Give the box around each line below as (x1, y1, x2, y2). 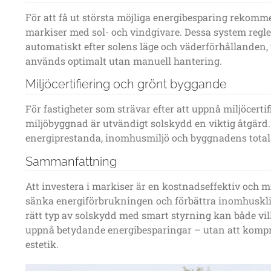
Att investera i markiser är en (25, 179, 162, 192)
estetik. (25, 237, 59, 250)
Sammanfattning (25, 154, 117, 169)
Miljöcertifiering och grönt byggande (25, 77, 227, 92)
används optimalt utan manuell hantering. (25, 54, 222, 68)
